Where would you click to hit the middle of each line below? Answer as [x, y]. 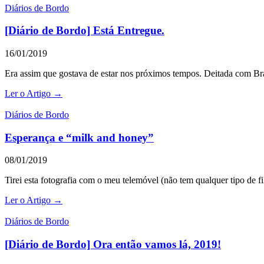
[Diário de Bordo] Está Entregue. [85, 31]
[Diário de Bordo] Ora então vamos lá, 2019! [113, 245]
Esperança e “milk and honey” [79, 137]
